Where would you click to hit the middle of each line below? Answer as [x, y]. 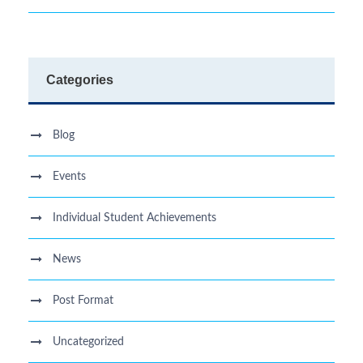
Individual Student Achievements [135, 218]
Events [69, 176]
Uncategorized [88, 342]
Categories [80, 79]
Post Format [83, 300]
